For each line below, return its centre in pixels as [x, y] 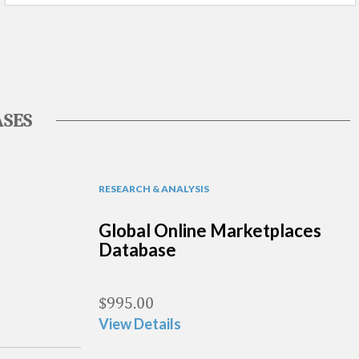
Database [137, 250]
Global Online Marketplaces [210, 230]
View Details [140, 324]
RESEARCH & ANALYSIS [154, 189]
